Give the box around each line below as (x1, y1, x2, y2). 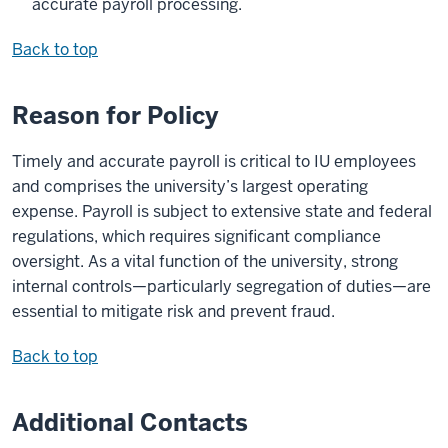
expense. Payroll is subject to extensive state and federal (12, 201, 432, 223)
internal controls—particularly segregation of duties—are (12, 276, 431, 298)
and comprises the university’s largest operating (12, 176, 368, 198)
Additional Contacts (12, 407, 248, 439)
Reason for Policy (12, 100, 218, 132)
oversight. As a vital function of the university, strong (12, 251, 398, 273)
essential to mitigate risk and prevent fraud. (12, 301, 335, 323)
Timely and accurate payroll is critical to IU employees (12, 151, 416, 173)
